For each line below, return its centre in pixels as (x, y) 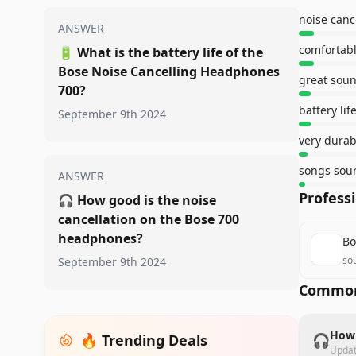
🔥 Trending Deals (144, 340)
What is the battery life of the (170, 52)
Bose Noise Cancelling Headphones (169, 72)
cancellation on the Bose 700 (149, 219)
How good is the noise (147, 200)
